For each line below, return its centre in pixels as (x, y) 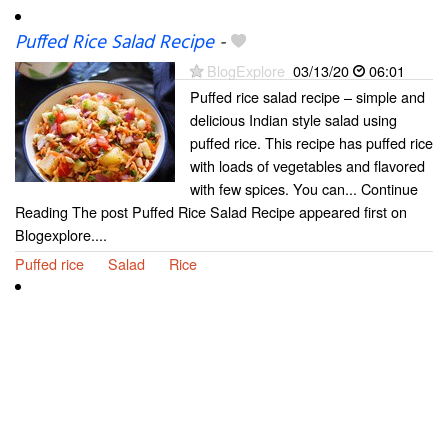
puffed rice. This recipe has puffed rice (311, 143)
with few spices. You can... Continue (304, 189)
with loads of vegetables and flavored (307, 166)
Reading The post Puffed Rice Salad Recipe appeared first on (211, 212)
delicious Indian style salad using (293, 120)
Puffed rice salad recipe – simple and (307, 97)
